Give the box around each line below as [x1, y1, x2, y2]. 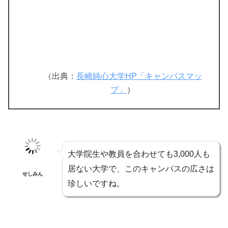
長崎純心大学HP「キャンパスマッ [76, 71, 202, 80]
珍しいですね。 [68, 179, 125, 188]
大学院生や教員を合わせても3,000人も [68, 149, 210, 158]
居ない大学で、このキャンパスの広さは [68, 164, 214, 173]
